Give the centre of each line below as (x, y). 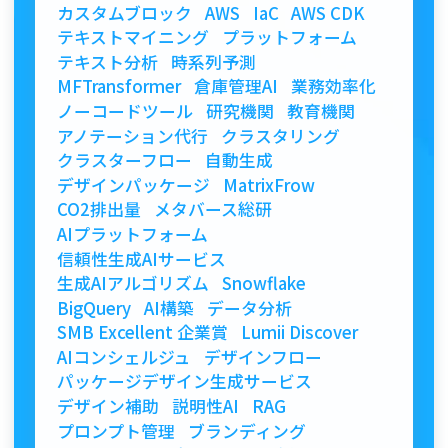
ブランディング (246, 430)
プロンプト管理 (116, 430)
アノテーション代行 (133, 135)
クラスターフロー (125, 160)
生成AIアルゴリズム (133, 283)
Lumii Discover (299, 332)
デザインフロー (262, 356)
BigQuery (94, 307)
